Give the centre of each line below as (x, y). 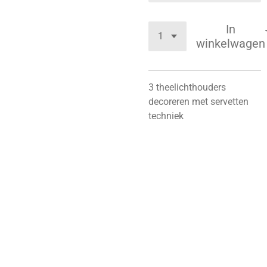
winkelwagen (231, 44)
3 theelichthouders (187, 87)
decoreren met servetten (198, 102)
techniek (167, 116)
